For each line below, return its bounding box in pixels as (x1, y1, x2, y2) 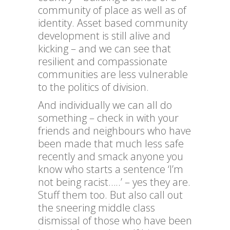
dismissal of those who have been (38, 214, 192, 228)
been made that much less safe (38, 137, 184, 151)
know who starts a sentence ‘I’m (38, 162, 183, 177)
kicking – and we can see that (38, 42, 171, 56)
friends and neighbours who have (38, 124, 191, 138)
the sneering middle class (38, 201, 155, 215)
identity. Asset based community (38, 16, 187, 30)
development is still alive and (38, 29, 170, 43)
